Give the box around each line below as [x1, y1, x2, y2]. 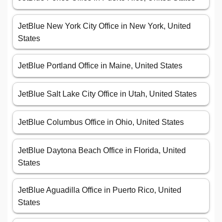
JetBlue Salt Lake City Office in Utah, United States [18, 90, 197, 99]
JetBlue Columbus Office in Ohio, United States [18, 118, 184, 127]
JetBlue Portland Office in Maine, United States [18, 61, 182, 70]
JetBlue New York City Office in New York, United [18, 22, 191, 31]
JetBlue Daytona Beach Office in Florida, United [18, 146, 186, 155]
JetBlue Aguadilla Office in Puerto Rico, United [18, 186, 181, 195]
